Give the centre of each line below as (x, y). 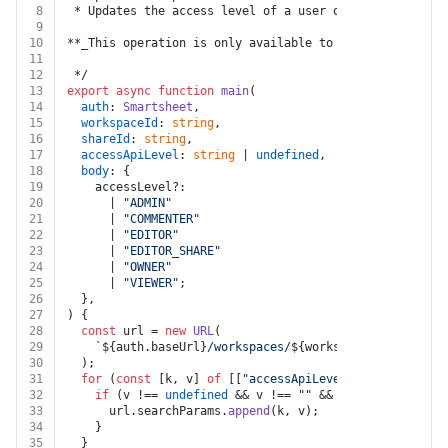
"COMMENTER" (161, 219)
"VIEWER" (151, 283)
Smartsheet (158, 107)
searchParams (179, 411)
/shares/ (417, 347)
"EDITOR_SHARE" (172, 251)
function (186, 91)
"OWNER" (147, 267)
